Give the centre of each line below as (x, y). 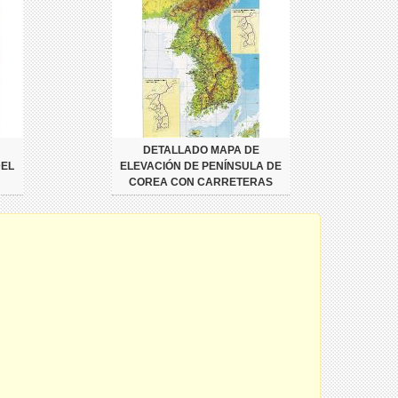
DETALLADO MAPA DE (201, 150)
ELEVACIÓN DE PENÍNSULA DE (201, 166)
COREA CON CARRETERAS (201, 182)
